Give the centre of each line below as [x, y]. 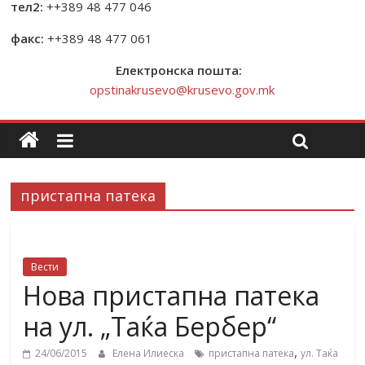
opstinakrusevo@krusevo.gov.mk [182, 90]
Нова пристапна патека [172, 295]
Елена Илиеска [150, 353]
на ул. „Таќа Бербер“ [150, 326]
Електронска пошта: [182, 70]
